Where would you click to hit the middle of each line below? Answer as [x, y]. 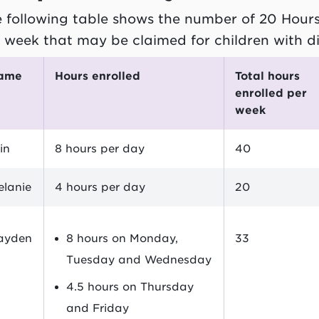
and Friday [98, 308]
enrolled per [271, 93]
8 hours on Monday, [122, 238]
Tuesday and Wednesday [139, 260]
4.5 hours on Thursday [130, 287]
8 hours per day [100, 148]
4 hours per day [100, 187]
